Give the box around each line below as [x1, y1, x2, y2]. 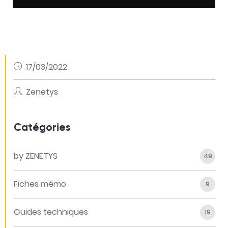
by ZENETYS [14, 150, 58, 162]
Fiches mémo [14, 178, 66, 190]
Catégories [14, 122, 71, 133]
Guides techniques [14, 206, 88, 218]
